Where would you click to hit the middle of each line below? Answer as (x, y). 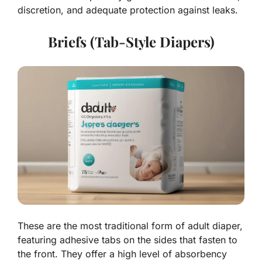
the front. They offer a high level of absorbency (122, 254)
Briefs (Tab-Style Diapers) (131, 42)
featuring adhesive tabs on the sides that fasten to (127, 240)
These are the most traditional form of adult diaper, (130, 226)
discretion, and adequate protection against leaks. (128, 10)
